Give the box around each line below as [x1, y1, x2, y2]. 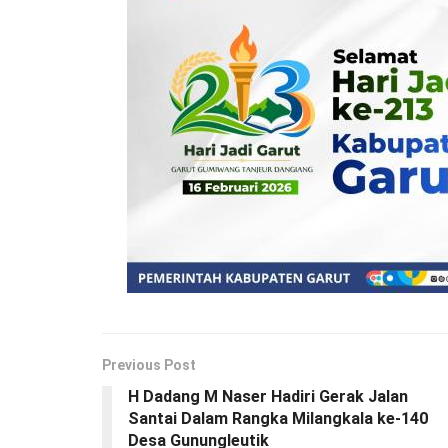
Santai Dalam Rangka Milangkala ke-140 [128, 408, 428, 428]
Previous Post [102, 356, 196, 373]
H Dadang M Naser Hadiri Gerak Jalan [128, 386, 408, 406]
